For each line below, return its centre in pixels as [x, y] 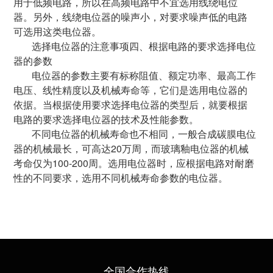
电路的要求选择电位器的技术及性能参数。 [116, 119]
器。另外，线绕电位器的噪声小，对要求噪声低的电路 [131, 17]
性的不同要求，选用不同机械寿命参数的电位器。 [121, 178]
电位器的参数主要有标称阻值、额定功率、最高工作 [144, 75]
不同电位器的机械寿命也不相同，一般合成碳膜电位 [144, 134]
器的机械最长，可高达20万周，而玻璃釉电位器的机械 [131, 148]
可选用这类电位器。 [67, 31]
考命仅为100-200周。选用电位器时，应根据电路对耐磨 [134, 163]
